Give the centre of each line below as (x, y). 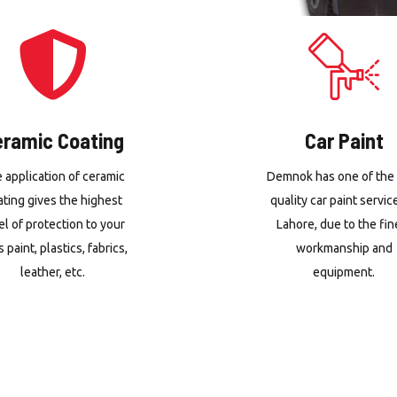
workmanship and (344, 248)
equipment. (344, 272)
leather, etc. (53, 272)
